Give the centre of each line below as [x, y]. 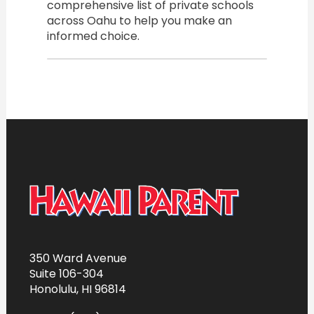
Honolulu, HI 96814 [77, 289]
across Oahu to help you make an [139, 20]
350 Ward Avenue [78, 259]
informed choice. [93, 36]
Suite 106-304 [66, 274]
